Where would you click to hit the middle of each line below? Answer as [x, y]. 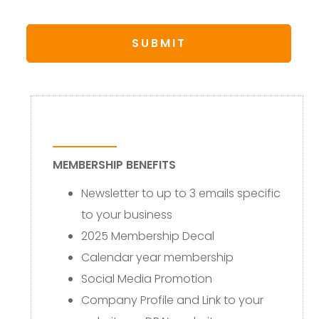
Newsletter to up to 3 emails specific [181, 193]
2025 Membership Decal [147, 236]
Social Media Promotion [146, 279]
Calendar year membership [157, 257]
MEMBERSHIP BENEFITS [114, 165]
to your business [126, 215]
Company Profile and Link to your [172, 300]
